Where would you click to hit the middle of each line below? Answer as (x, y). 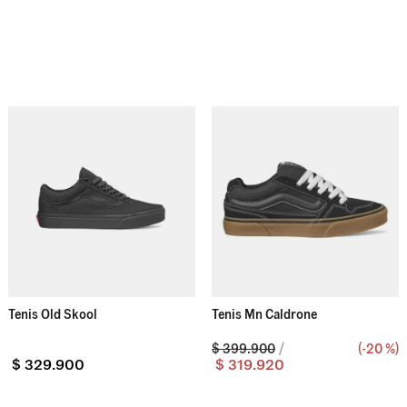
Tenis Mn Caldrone (264, 314)
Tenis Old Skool (53, 314)
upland (214, 20)
